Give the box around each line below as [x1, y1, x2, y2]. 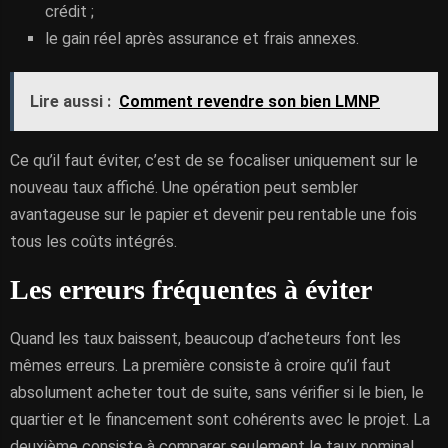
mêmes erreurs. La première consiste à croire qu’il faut [10, 356, 391, 375]
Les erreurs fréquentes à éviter [10, 274, 372, 305]
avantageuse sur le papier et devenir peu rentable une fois [10, 205, 417, 224]
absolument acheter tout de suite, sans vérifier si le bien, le [10, 383, 424, 402]
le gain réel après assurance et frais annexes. [45, 29, 359, 48]
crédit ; [45, 2, 94, 21]
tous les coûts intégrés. [10, 232, 177, 251]
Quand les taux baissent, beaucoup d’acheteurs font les [10, 329, 401, 348]
